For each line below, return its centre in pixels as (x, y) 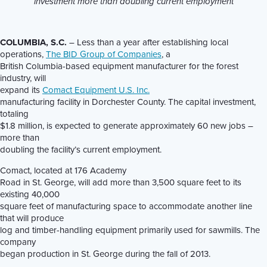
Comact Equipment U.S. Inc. (96, 90)
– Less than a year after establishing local (148, 42)
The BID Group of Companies (104, 54)
